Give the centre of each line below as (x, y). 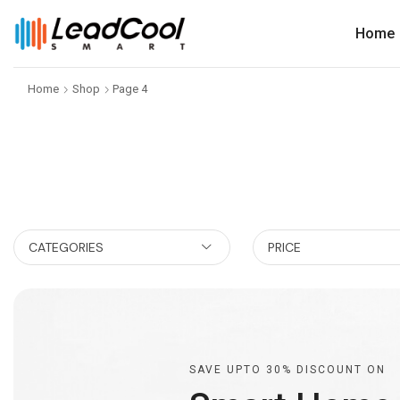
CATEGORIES (66, 247)
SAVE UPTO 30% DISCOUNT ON (288, 370)
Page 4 (130, 89)
